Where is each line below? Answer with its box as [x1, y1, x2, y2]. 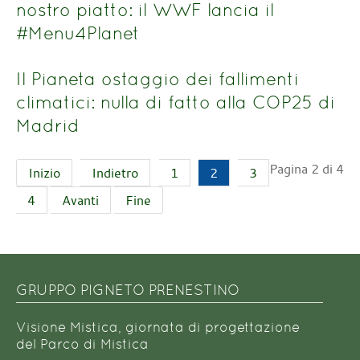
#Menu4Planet [16, 22, 140, 44]
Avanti [62, 191, 99, 210]
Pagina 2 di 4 [269, 160, 344, 178]
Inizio [28, 164, 60, 182]
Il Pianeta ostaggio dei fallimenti [16, 67, 299, 89]
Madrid [16, 114, 80, 136]
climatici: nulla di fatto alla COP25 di [16, 91, 335, 112]
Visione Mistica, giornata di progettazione [16, 319, 300, 335]
